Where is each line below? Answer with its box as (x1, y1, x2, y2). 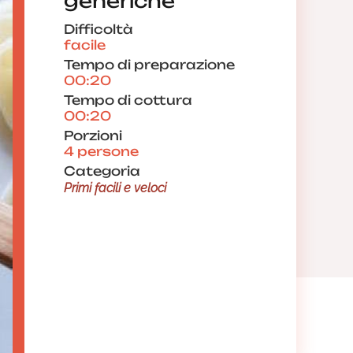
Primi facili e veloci (64, 180, 166, 195)
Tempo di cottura (64, 92, 192, 108)
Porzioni (64, 128, 122, 143)
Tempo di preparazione (64, 57, 235, 72)
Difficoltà (64, 21, 133, 37)
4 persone (64, 143, 139, 159)
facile (64, 37, 106, 53)
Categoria (64, 163, 140, 179)
